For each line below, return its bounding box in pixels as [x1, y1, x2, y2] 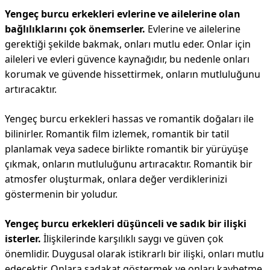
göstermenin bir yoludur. [5, 187, 118, 201]
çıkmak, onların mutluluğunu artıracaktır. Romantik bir [5, 157, 253, 171]
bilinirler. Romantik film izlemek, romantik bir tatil [5, 127, 229, 141]
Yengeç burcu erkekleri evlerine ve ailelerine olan [5, 7, 240, 21]
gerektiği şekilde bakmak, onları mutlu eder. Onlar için [5, 37, 251, 51]
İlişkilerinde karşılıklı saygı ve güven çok [41, 232, 224, 246]
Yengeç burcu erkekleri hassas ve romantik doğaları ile [5, 112, 254, 126]
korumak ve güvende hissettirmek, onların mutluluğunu [5, 67, 260, 81]
